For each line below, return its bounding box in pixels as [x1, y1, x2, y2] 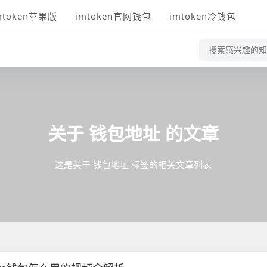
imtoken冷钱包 [169, 10, 236, 22]
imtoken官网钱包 [75, 10, 151, 22]
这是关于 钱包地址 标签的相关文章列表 [55, 159, 212, 170]
